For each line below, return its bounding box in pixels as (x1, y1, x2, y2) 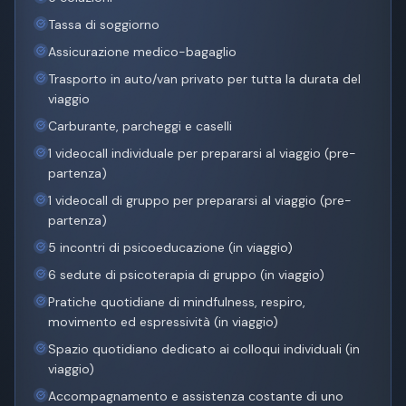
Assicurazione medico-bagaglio (48, 43, 237, 61)
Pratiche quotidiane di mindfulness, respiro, (48, 294, 305, 311)
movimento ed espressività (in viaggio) (48, 314, 278, 331)
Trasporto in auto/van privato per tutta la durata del (48, 71, 361, 88)
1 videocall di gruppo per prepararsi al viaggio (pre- (48, 192, 352, 209)
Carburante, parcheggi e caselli (48, 118, 232, 135)
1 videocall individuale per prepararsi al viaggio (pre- (48, 145, 356, 162)
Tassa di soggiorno (48, 16, 159, 34)
